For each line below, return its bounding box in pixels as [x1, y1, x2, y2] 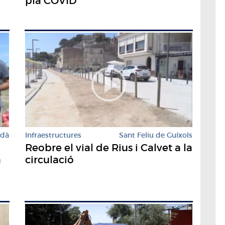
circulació [25, 153, 74, 166]
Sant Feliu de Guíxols [119, 130, 192, 140]
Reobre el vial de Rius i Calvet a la [25, 141, 192, 154]
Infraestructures [25, 130, 81, 140]
